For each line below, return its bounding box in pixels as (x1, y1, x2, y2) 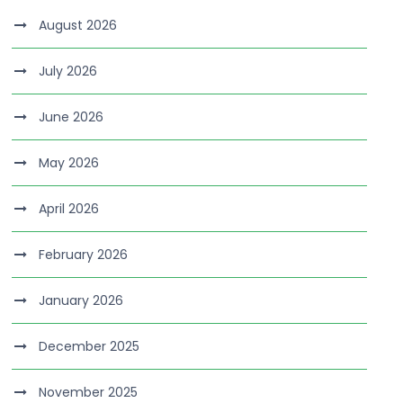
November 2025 (39, 383, 139, 401)
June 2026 (39, 108, 104, 126)
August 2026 (39, 16, 118, 34)
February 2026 (39, 246, 129, 264)
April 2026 (39, 200, 100, 218)
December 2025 (39, 337, 140, 355)
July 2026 (39, 62, 98, 80)
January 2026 (39, 291, 124, 309)
